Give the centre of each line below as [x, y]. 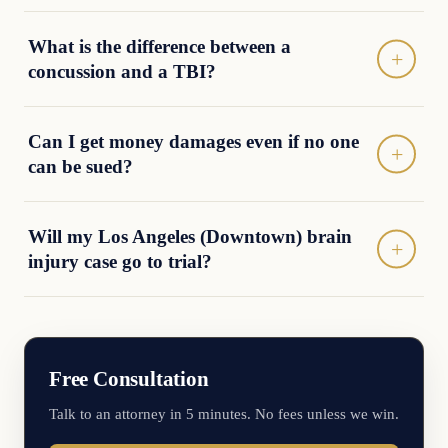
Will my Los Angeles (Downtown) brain [190, 236]
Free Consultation [129, 378]
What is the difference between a [159, 46]
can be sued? [80, 166]
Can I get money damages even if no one [193, 141]
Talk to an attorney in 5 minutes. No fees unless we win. [224, 414]
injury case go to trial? [120, 261]
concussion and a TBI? [122, 71]
